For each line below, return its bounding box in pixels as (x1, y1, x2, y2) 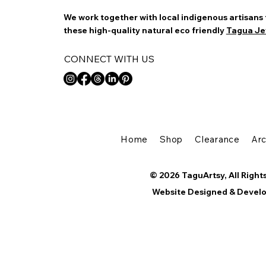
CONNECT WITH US (64, 52, 155, 65)
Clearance (195, 134, 240, 145)
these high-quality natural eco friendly (63, 24, 226, 36)
